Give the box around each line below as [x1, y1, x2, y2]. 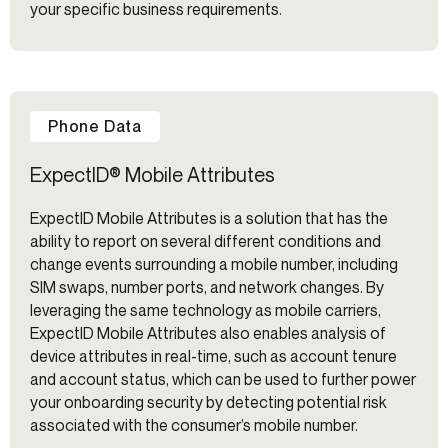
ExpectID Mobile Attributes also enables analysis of [30, 323, 386, 344]
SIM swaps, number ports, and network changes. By [30, 277, 384, 298]
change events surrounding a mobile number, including [30, 254, 398, 275]
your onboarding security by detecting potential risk [30, 392, 387, 413]
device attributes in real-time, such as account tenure [30, 346, 397, 367]
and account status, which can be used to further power [30, 369, 416, 390]
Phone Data [48, 116, 142, 137]
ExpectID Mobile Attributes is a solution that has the [30, 208, 388, 229]
